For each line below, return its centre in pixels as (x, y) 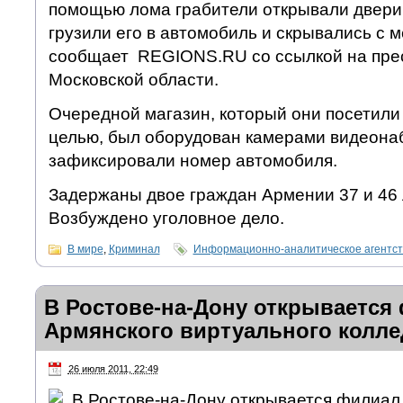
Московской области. (133, 80)
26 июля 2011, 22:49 (113, 369)
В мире (85, 250)
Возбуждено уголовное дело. (166, 219)
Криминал (134, 250)
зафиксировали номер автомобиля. (193, 161)
